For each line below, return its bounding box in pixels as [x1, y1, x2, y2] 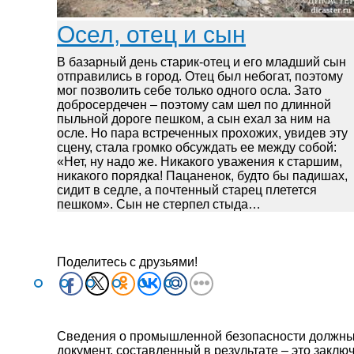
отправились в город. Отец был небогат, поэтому [57, 69, 343, 83]
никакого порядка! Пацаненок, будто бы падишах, [57, 168, 348, 183]
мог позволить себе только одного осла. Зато [57, 83, 322, 97]
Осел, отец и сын [57, 21, 246, 48]
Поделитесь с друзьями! [57, 255, 198, 269]
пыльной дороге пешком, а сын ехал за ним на [57, 111, 330, 126]
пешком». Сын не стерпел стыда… [57, 197, 261, 211]
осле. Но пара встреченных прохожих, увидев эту [57, 126, 348, 140]
